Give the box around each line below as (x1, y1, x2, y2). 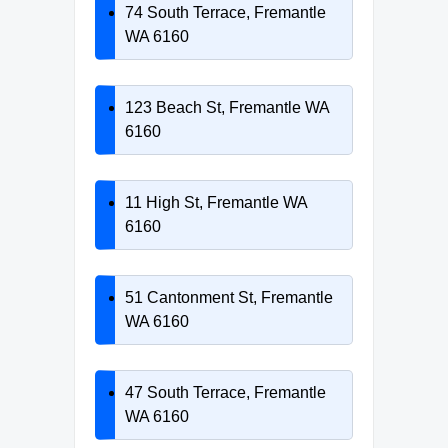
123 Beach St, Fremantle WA (125, 98, 329, 116)
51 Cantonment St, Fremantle (125, 288, 333, 306)
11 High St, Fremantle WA (125, 193, 307, 211)
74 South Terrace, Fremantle (125, 3, 326, 21)
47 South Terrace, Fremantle (125, 383, 326, 401)
